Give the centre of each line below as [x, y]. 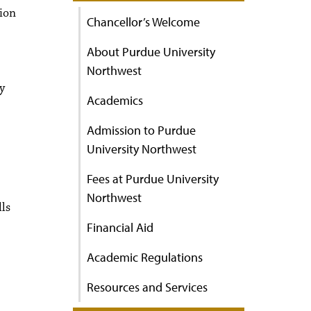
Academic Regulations [145, 257]
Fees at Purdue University [153, 179]
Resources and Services [147, 287]
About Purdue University [151, 52]
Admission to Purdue [141, 130]
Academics [115, 100]
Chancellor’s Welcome [143, 22]
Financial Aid [120, 227]
